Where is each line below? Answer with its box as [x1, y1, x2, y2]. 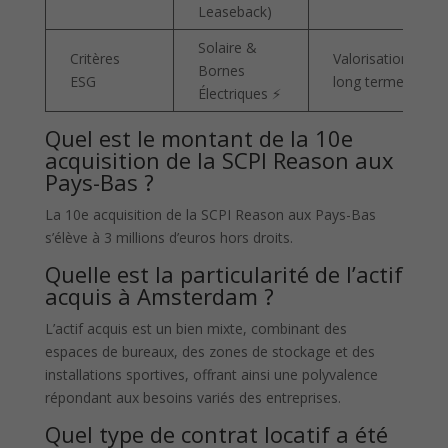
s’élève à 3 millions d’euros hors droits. [44, 228, 293, 248]
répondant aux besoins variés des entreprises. [44, 388, 341, 408]
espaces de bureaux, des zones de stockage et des [44, 342, 375, 362]
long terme [332, 72, 404, 92]
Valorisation [332, 49, 409, 69]
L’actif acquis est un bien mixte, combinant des [44, 319, 347, 339]
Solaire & [197, 38, 257, 58]
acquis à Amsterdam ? [44, 281, 274, 312]
